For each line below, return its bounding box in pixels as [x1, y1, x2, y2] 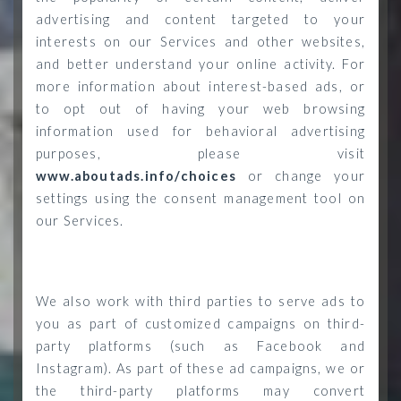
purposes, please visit [36, 146, 365, 161]
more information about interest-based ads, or [36, 79, 365, 94]
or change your [236, 168, 365, 183]
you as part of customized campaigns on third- [36, 316, 365, 331]
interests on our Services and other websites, [36, 34, 365, 49]
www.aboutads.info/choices [36, 168, 236, 183]
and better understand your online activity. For [36, 56, 365, 72]
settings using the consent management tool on [36, 191, 365, 206]
